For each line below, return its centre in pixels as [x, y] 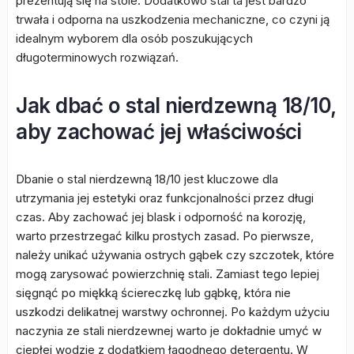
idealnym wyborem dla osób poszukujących [134, 38]
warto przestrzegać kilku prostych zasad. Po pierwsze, [165, 236]
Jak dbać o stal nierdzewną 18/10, [176, 105]
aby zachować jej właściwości [158, 132]
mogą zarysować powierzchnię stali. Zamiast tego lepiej [168, 274]
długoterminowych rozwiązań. [97, 57]
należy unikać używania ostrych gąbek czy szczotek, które [175, 255]
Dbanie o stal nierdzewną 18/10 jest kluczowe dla [147, 179]
